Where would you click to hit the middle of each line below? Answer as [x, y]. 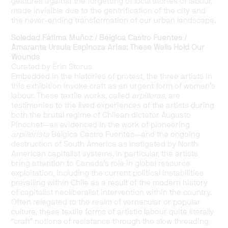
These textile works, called [84, 96]
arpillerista [31, 134]
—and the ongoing [167, 134]
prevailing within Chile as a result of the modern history [110, 183]
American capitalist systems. [63, 154]
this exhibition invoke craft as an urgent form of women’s [113, 86]
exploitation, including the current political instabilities [108, 173]
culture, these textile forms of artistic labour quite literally [113, 212]
